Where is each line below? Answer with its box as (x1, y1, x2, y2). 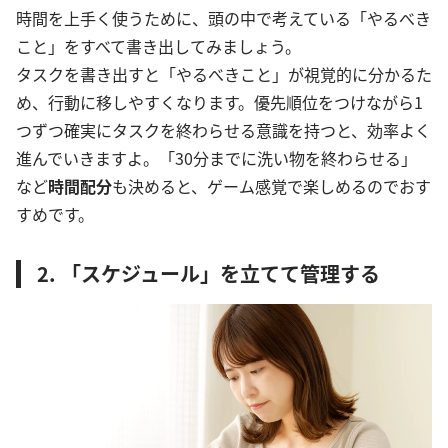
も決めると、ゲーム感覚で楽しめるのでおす (112, 174, 431, 199)
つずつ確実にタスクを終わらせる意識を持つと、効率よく (16, 118, 431, 143)
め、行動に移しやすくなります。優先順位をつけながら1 (16, 90, 423, 115)
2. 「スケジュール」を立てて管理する (37, 259, 380, 289)
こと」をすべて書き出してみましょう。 (16, 34, 301, 59)
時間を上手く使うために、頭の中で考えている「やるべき (16, 6, 431, 31)
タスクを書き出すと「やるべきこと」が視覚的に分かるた (16, 62, 432, 87)
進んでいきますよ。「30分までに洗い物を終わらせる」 (16, 146, 417, 171)
